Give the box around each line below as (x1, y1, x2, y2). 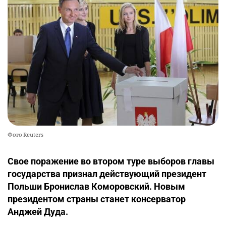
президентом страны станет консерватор (8, 194, 186, 205)
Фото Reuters (8, 131, 43, 139)
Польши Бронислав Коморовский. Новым (8, 181, 185, 192)
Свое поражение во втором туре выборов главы (8, 156, 214, 167)
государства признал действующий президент (8, 168, 206, 180)
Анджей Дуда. (8, 206, 68, 217)
